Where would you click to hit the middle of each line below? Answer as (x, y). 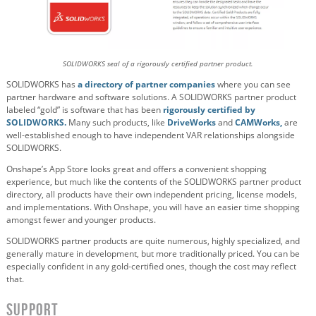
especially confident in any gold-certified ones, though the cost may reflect (151, 266)
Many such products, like (117, 122)
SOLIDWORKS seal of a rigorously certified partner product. (158, 63)
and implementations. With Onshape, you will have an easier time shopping (153, 207)
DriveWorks (193, 122)
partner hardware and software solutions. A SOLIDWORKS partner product (151, 97)
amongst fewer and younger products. (81, 219)
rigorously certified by (209, 109)
